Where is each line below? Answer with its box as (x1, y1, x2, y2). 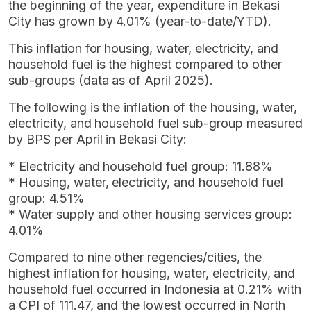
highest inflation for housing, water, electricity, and (8, 265, 296, 280)
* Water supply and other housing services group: (8, 206, 292, 221)
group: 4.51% (8, 190, 85, 205)
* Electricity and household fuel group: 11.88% (8, 158, 273, 174)
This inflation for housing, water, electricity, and (8, 40, 278, 56)
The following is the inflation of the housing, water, (8, 99, 298, 115)
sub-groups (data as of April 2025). (8, 72, 213, 87)
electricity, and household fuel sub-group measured (8, 115, 303, 131)
